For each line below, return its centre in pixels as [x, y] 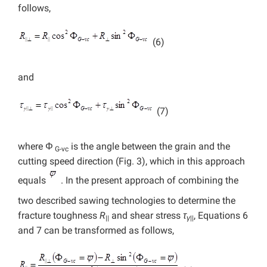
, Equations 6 [221, 216]
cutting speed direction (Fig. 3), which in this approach [131, 162]
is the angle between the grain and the [149, 147]
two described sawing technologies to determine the [127, 201]
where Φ [35, 147]
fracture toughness [59, 216]
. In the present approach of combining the [148, 181]
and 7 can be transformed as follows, [96, 231]
